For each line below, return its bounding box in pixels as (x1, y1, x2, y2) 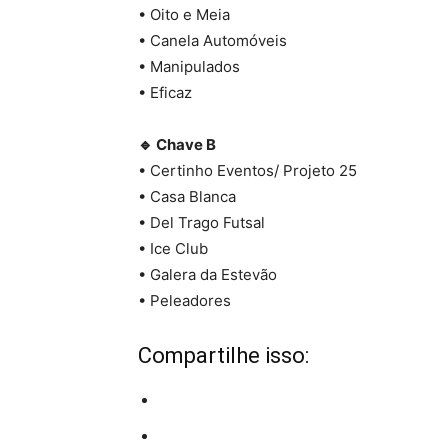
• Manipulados (138, 57, 240, 77)
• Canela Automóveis (138, 31, 287, 51)
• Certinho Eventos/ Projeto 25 (138, 161, 357, 181)
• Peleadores (138, 291, 231, 311)
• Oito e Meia (138, 5, 230, 25)
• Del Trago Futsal (138, 213, 265, 233)
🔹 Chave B (138, 135, 216, 155)
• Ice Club (138, 239, 208, 259)
